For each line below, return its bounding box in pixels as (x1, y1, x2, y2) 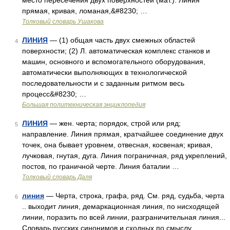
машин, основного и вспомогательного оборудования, (22, 57, 205, 66)
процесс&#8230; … (22, 90, 86, 98)
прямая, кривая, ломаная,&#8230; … (22, 7, 147, 15)
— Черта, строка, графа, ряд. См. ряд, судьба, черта (44, 191, 224, 200)
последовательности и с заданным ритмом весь (22, 79, 184, 87)
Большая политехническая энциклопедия (22, 101, 145, 108)
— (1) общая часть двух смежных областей (48, 36, 195, 44)
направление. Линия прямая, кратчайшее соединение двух (22, 130, 223, 138)
